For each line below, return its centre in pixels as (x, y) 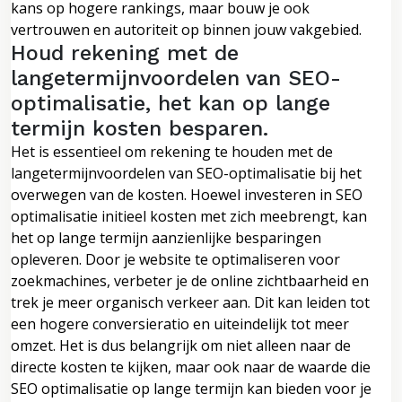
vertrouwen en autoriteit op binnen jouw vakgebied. (186, 29)
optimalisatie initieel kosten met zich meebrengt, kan (189, 216)
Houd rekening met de (125, 52)
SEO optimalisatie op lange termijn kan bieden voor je (191, 388)
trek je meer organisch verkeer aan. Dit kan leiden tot (190, 302)
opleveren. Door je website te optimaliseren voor (175, 259)
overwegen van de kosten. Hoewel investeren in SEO (187, 194)
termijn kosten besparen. (140, 128)
